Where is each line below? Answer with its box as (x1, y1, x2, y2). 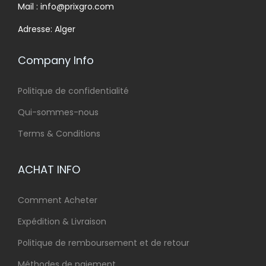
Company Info (18, 53, 94, 68)
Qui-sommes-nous (18, 106, 99, 118)
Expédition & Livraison (18, 216, 106, 227)
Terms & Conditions (18, 128, 100, 140)
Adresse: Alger (18, 23, 75, 35)
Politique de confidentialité (18, 85, 129, 97)
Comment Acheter (18, 194, 97, 206)
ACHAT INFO (18, 162, 80, 177)
